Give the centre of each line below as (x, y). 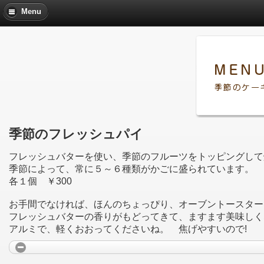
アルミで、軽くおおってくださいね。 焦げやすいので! (128, 229)
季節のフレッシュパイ (76, 134)
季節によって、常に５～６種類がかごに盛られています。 (131, 169)
